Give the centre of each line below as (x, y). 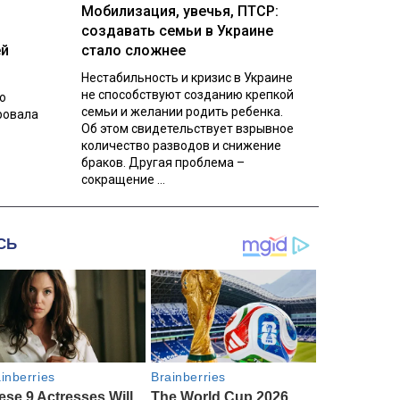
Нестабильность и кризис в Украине (187, 77)
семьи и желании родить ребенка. (182, 111)
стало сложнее (133, 50)
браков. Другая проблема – (162, 162)
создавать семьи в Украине (177, 30)
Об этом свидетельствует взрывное (187, 128)
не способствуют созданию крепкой (187, 94)
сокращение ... (123, 179)
